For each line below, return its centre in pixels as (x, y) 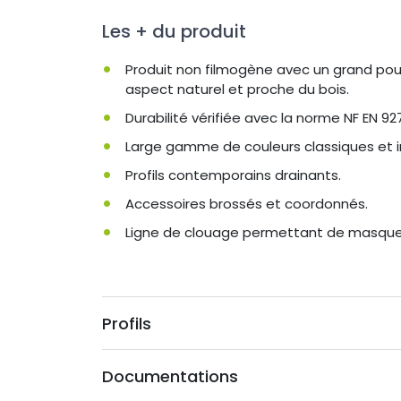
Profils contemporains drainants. (233, 175)
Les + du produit (174, 31)
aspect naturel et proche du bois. (237, 89)
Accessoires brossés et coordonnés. (247, 203)
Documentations (170, 376)
